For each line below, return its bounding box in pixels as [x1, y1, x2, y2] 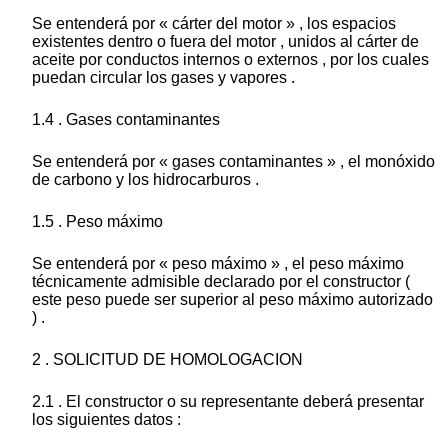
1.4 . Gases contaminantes [32, 111, 220, 129]
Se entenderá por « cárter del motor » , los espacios [32, 15, 396, 33]
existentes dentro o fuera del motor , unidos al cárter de [32, 33, 419, 51]
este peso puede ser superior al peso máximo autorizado [32, 291, 433, 309]
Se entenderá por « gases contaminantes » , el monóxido [32, 153, 435, 171]
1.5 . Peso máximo [32, 213, 163, 231]
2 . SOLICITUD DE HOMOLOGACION [32, 351, 303, 369]
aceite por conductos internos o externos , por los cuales [32, 51, 429, 69]
